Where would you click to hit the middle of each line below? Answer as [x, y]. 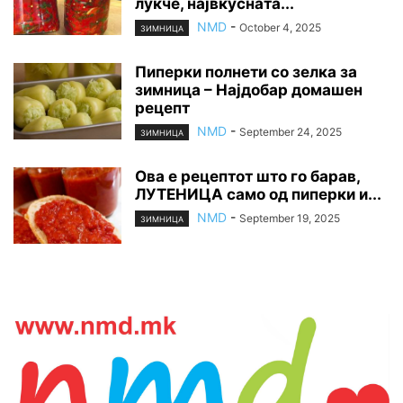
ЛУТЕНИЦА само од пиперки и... [258, 195]
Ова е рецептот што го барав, [247, 177]
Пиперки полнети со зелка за [246, 72]
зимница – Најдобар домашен [249, 90]
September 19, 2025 [290, 219]
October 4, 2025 [280, 27]
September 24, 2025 [291, 131]
